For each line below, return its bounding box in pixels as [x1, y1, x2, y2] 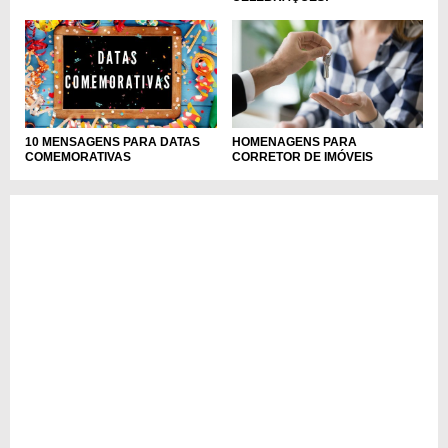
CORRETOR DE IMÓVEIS [231, 149, 373, 164]
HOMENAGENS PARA [231, 134, 357, 149]
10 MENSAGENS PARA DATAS [25, 135, 200, 150]
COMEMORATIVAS [25, 150, 131, 165]
